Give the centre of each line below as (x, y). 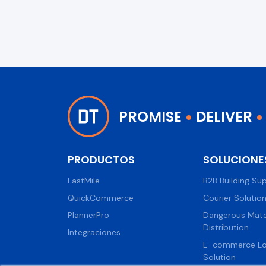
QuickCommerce (101, 198)
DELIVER (224, 116)
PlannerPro (88, 215)
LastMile (84, 180)
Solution (219, 257)
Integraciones (94, 232)
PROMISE (150, 116)
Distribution (226, 227)
